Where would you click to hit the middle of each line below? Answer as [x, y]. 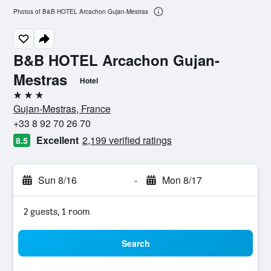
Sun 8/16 [57, 180]
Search [135, 243]
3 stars [27, 100]
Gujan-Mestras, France [62, 109]
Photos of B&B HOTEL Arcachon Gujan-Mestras [81, 12]
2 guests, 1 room [57, 211]
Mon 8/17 [182, 180]
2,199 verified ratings [127, 140]
